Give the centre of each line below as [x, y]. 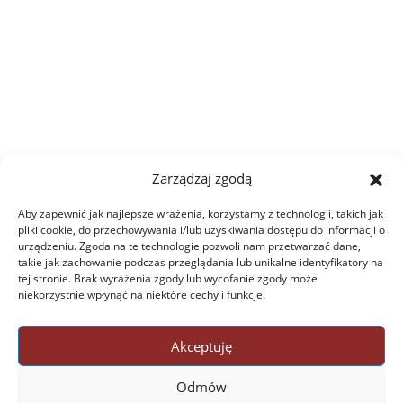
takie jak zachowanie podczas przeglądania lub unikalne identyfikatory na [201, 262]
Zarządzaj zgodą [201, 178]
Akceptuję [201, 346]
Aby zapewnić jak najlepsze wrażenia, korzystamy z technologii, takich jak [201, 214]
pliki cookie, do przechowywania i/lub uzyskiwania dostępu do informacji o [201, 230]
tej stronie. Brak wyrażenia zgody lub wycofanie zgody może [168, 278]
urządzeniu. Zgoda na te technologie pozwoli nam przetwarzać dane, [189, 246]
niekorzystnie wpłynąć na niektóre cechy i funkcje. [142, 295]
